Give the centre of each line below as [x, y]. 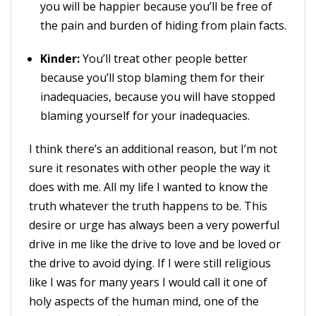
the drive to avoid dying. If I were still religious [150, 263]
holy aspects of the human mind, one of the [144, 301]
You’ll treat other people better [164, 59]
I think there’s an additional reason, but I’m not [153, 149]
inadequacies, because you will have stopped [158, 97]
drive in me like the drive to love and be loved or [155, 244]
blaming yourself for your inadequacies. [145, 116]
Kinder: [60, 59]
